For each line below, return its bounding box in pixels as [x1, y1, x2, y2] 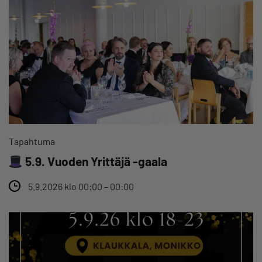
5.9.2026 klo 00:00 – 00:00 [28, 181, 134, 192]
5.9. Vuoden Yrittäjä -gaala [22, 154, 167, 169]
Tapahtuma [9, 136, 55, 147]
